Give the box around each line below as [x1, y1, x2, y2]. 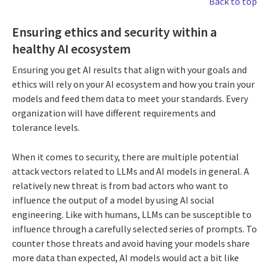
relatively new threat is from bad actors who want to [12, 180, 228, 192]
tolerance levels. [12, 121, 80, 134]
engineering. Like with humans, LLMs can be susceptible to [12, 208, 252, 221]
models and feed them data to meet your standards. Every [12, 92, 248, 105]
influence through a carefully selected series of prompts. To [12, 223, 257, 235]
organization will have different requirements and [12, 107, 216, 119]
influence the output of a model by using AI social [12, 194, 214, 207]
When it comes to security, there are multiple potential [12, 151, 239, 163]
